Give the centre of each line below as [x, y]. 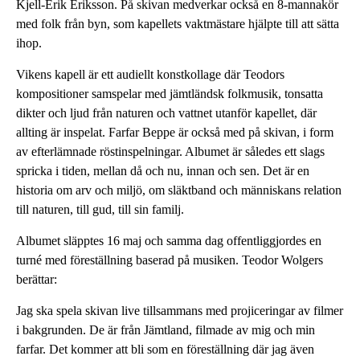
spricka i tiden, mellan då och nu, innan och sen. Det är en [163, 171]
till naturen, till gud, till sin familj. [100, 209]
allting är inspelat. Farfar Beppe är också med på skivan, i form [175, 132]
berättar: [37, 279]
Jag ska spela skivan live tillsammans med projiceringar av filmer [180, 311]
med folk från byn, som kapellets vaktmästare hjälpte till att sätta [178, 24]
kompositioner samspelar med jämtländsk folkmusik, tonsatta [170, 94]
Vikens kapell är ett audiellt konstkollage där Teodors [150, 74]
